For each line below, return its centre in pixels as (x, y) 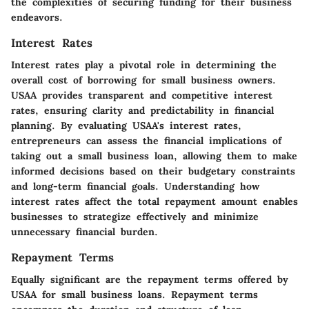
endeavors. (37, 17)
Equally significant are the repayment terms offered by (150, 280)
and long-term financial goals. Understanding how (135, 187)
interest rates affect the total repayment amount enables (154, 202)
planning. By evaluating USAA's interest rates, (126, 126)
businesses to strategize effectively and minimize (135, 217)
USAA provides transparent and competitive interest (142, 96)
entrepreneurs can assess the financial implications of (146, 141)
